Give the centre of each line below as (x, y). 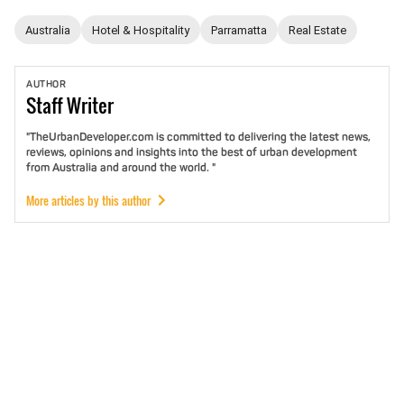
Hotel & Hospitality (141, 30)
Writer (90, 105)
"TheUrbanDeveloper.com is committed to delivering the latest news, (198, 137)
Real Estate (317, 30)
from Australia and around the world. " (121, 168)
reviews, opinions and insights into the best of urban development (192, 152)
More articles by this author (88, 200)
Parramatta (239, 30)
